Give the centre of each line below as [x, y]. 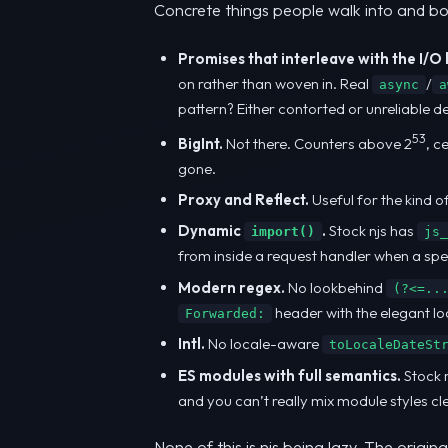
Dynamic [211, 231]
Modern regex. [231, 287]
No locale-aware [263, 344]
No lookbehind [335, 287]
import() [283, 232]
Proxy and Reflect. [243, 199]
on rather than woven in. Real [275, 84]
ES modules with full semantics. [289, 375]
